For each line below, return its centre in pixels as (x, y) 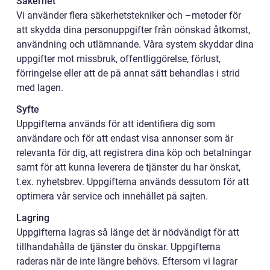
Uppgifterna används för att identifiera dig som (116, 124)
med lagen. (40, 88)
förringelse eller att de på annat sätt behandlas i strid (128, 73)
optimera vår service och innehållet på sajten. (112, 196)
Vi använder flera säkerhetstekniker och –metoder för (129, 15)
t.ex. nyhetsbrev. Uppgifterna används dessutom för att (133, 182)
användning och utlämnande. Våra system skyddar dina (135, 44)
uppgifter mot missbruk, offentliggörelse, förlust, (118, 59)
